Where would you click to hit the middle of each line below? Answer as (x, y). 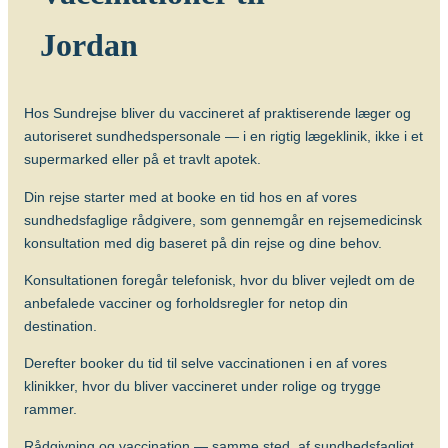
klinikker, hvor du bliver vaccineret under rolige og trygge (202, 386)
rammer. (50, 409)
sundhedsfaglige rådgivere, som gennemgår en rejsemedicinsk (223, 219)
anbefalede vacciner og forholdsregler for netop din (186, 302)
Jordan (89, 44)
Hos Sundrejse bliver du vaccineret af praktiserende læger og (217, 113)
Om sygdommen (147, 58)
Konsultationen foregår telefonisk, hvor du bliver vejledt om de (219, 279)
